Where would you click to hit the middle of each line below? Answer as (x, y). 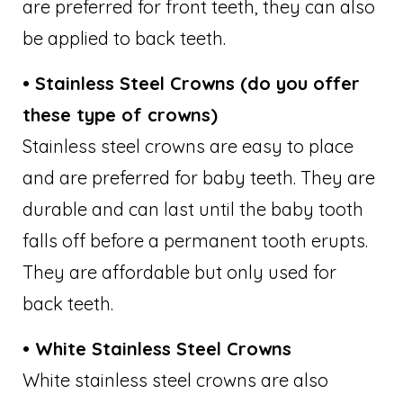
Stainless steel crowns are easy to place (188, 146)
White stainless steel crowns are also (175, 380)
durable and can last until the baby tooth (193, 209)
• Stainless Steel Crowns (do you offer (191, 83)
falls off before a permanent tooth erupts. (195, 240)
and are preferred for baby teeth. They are (199, 177)
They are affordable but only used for (179, 272)
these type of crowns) (120, 114)
